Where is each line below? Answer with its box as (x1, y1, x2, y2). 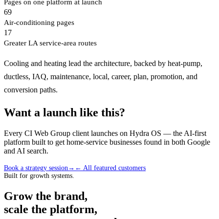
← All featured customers (75, 164, 146, 172)
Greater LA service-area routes (4, 39, 97, 47)
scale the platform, (4, 203, 97, 216)
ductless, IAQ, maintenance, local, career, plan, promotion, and (4, 72, 197, 82)
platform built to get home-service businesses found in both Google (4, 138, 210, 147)
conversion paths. (4, 85, 58, 95)
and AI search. (4, 147, 48, 155)
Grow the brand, (4, 190, 88, 203)
